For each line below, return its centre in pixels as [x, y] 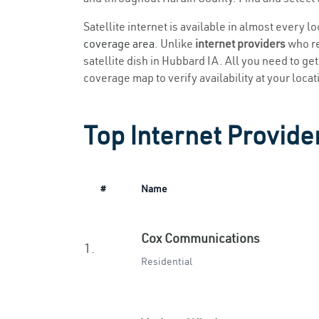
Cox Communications [200, 238]
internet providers [240, 43]
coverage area [119, 43]
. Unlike [175, 43]
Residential [167, 261]
